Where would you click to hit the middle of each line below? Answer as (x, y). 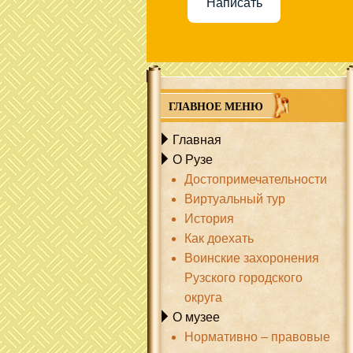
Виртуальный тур (235, 199)
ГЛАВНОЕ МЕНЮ (216, 106)
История (209, 219)
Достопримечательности (256, 179)
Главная (197, 140)
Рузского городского (243, 278)
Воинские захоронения (252, 258)
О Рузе (193, 160)
